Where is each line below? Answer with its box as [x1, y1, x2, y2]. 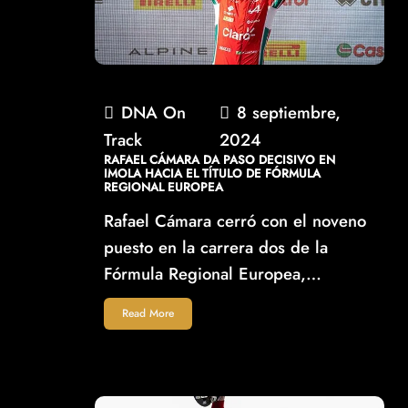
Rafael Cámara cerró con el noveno [104, 209, 367, 234]
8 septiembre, [237, 100, 342, 126]
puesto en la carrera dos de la [104, 235, 329, 260]
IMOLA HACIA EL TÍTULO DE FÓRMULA [104, 165, 321, 183]
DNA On [121, 100, 187, 126]
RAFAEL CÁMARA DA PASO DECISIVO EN [104, 151, 336, 169]
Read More [122, 305, 175, 322]
